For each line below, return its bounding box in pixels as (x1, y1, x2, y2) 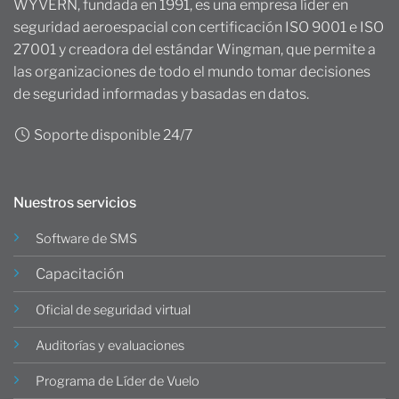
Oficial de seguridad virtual (36, 301, 191, 318)
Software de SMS (36, 230, 137, 247)
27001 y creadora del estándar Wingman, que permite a (13, 40, 376, 58)
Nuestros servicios (13, 193, 136, 211)
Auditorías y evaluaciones (36, 337, 184, 354)
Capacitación (36, 265, 124, 282)
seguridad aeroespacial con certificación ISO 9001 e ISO (13, 18, 384, 36)
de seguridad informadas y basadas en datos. (13, 85, 309, 102)
